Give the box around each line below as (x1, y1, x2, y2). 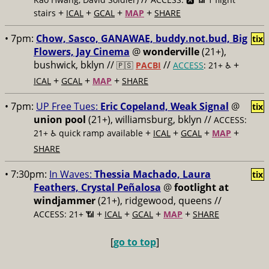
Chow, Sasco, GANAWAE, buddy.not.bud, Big (36, 32, 247, 45)
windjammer (34, 194, 95, 207)
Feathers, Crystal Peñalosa (34, 181, 161, 194)
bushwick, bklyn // (34, 58, 116, 71)
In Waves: (49, 168, 94, 181)
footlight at (174, 181, 229, 194)
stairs (34, 7, 58, 19)
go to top (113, 235, 156, 249)
